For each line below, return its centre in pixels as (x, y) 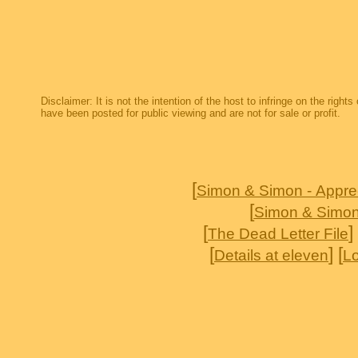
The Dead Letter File (278, 234)
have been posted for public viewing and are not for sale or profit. (191, 113)
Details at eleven (271, 255)
